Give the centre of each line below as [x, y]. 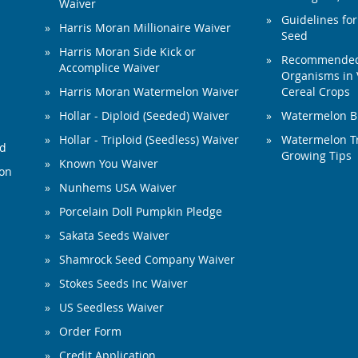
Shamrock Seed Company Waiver [147, 260]
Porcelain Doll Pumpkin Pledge [141, 212]
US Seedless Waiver [111, 308]
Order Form [90, 332]
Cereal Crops [315, 92]
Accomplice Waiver [109, 68]
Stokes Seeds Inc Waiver [123, 284]
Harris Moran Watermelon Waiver [149, 92]
